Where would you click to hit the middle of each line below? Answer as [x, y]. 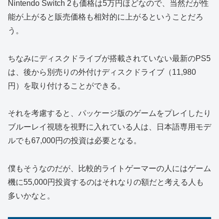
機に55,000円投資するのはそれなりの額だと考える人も [106, 182]
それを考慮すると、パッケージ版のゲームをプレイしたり [109, 113]
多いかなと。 [31, 196]
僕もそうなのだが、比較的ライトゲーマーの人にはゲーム [109, 169]
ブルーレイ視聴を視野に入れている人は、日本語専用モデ [109, 127]
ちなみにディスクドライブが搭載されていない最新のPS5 [109, 58]
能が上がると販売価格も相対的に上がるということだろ [106, 17]
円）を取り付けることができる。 [66, 86]
